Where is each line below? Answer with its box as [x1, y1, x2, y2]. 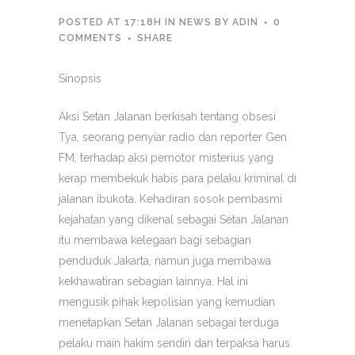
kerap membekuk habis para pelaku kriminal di [59, 172, 296, 185]
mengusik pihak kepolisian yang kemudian [59, 296, 275, 308]
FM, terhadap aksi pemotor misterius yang [59, 151, 273, 164]
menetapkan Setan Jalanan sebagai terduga [59, 316, 279, 329]
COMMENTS [59, 32, 122, 44]
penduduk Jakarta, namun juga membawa [59, 254, 271, 267]
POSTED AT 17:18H [59, 17, 162, 28]
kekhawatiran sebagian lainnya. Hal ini [59, 275, 248, 288]
